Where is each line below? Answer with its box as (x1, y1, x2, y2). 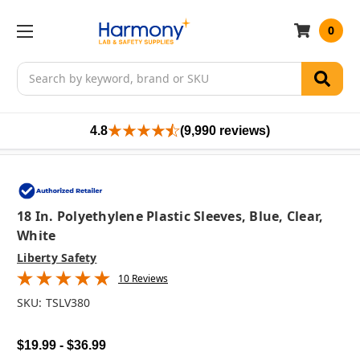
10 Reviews (118, 272, 168, 286)
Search (17, 62, 54, 78)
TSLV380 (45, 295, 90, 311)
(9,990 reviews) (180, 123, 270, 137)
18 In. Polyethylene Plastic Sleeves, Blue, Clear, (17, 207, 324, 226)
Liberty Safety (17, 250, 97, 266)
